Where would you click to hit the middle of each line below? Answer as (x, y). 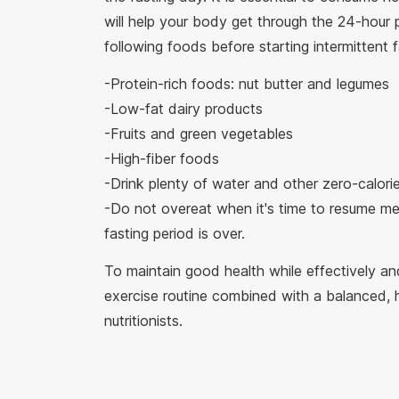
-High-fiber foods (166, 158)
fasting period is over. (175, 233)
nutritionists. (143, 320)
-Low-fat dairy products (188, 108)
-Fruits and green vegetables (203, 133)
